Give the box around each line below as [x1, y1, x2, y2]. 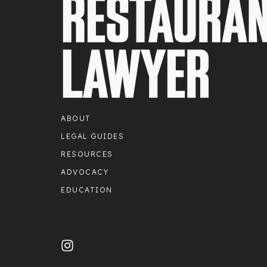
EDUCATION [61, 185, 113, 194]
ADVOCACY [61, 167, 108, 176]
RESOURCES [61, 149, 113, 159]
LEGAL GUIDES [61, 131, 124, 141]
